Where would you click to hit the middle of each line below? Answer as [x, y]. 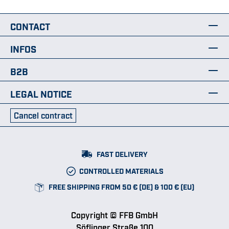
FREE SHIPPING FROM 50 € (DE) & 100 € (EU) [121, 186]
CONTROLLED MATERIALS [121, 170]
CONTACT [30, 26]
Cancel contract [43, 115]
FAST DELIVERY [121, 153]
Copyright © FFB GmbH [114, 215]
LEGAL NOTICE [41, 93]
